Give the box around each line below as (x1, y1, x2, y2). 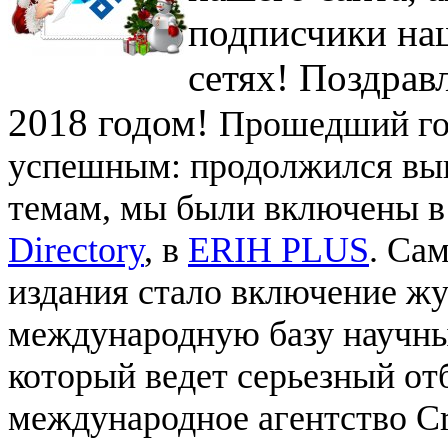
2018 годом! (8, 100, 219, 144)
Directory (8, 229, 144, 270)
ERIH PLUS (188, 229, 369, 270)
